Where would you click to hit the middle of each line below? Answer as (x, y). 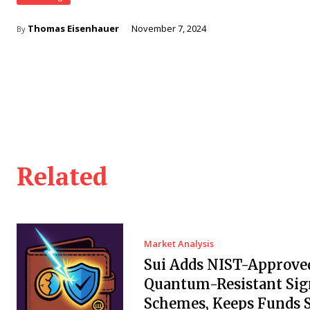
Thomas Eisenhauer (73, 29)
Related (62, 176)
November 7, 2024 (169, 29)
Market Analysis (179, 243)
